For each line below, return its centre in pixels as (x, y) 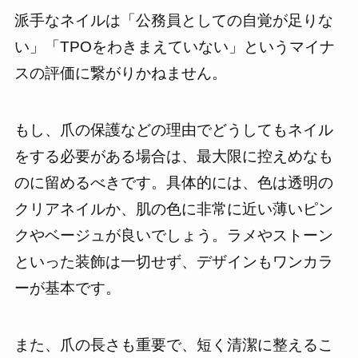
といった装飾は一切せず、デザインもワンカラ (173, 262)
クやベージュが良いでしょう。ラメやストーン (173, 236)
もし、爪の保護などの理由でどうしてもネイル (173, 130)
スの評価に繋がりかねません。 (120, 74)
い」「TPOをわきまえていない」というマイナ (174, 47)
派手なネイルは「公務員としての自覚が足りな (173, 21)
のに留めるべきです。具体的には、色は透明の (173, 183)
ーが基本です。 (67, 288)
